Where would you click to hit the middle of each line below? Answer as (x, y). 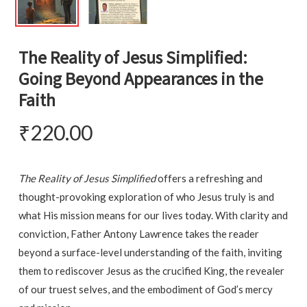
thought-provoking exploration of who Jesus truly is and (146, 197)
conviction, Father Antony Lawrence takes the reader (138, 234)
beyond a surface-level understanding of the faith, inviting (150, 253)
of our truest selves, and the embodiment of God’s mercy (145, 290)
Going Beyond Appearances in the (140, 80)
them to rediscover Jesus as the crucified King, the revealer (151, 271)
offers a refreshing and (209, 179)
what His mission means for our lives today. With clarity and (153, 216)
